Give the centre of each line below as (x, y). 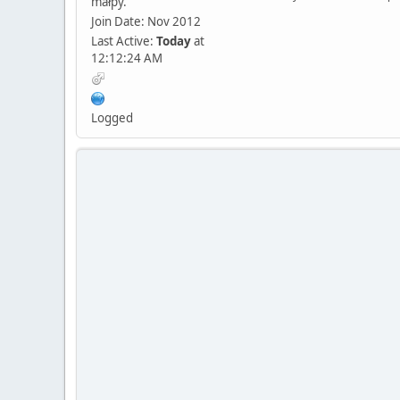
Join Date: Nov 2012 (146, 21)
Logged (112, 117)
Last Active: (124, 41)
